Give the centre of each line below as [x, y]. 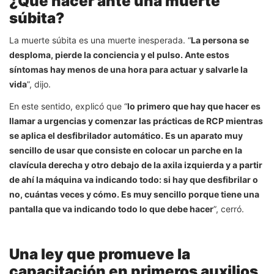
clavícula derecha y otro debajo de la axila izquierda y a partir [136, 165]
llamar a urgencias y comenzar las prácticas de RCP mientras [136, 120]
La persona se [220, 40]
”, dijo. [39, 84]
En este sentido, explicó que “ [68, 106]
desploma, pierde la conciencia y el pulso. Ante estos [119, 54]
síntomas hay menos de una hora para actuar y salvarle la [128, 69]
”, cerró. [229, 209]
